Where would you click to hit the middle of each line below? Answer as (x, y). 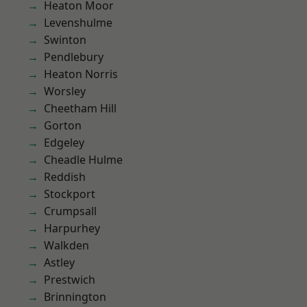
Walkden (66, 245)
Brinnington (75, 297)
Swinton (65, 40)
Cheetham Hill (80, 108)
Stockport (70, 194)
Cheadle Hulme (83, 160)
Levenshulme (78, 23)
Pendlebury (74, 57)
